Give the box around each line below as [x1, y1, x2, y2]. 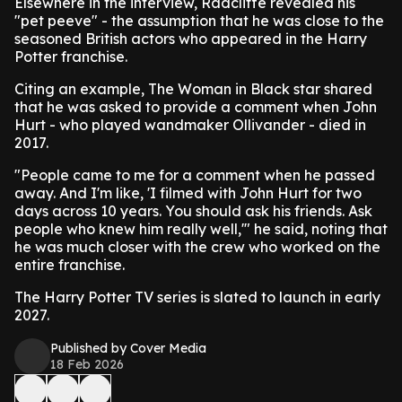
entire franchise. [14, 256, 125, 274]
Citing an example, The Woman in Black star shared [14, 80, 372, 98]
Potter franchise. [14, 48, 127, 66]
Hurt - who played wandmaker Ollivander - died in [14, 116, 366, 134]
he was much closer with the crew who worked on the [14, 238, 380, 256]
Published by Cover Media [50, 340, 206, 356]
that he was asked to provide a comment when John [14, 98, 377, 116]
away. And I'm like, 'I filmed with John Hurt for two [14, 184, 362, 202]
